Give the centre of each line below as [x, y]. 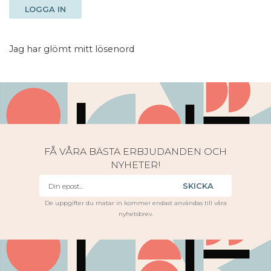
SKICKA [198, 186]
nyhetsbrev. [135, 214]
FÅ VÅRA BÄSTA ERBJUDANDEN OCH [135, 152]
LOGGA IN [45, 9]
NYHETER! [135, 165]
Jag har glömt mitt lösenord [72, 49]
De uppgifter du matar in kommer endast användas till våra [135, 203]
